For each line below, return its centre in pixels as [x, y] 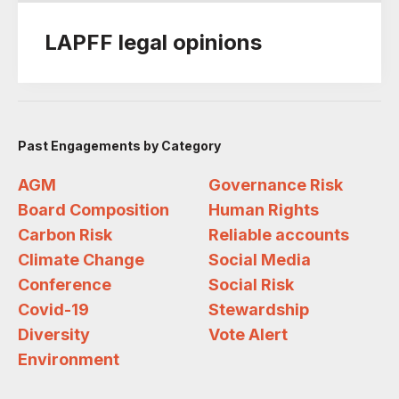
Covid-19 [53, 309]
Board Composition [94, 210]
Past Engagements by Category [119, 146]
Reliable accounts [279, 235]
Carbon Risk [65, 235]
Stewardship [259, 309]
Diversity [54, 334]
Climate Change [81, 260]
